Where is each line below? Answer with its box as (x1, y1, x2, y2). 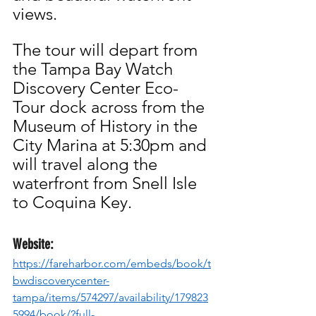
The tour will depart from (13, 39, 202, 61)
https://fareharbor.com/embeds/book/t (13, 257, 211, 271)
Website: (13, 236, 54, 253)
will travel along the (13, 154, 162, 175)
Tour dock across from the (13, 97, 209, 118)
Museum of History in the (13, 116, 202, 137)
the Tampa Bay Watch (13, 59, 177, 80)
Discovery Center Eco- (13, 78, 178, 99)
